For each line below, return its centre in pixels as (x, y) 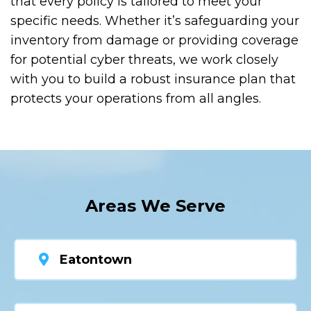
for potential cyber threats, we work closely (144, 60)
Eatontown (96, 260)
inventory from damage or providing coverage (154, 41)
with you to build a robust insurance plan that (153, 79)
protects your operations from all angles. (136, 99)
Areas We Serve (155, 206)
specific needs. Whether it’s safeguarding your (155, 21)
